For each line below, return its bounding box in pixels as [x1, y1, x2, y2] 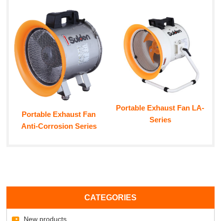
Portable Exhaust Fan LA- [116, 103, 205, 112]
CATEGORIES [84, 193, 137, 202]
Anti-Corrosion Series [21, 122, 97, 131]
